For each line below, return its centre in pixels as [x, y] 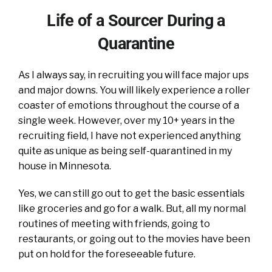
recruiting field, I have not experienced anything [130, 135]
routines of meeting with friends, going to [114, 223]
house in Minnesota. [65, 166]
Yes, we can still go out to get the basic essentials [131, 193]
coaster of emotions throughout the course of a [129, 105]
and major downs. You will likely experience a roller [134, 90]
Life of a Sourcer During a [136, 20]
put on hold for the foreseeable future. [107, 254]
